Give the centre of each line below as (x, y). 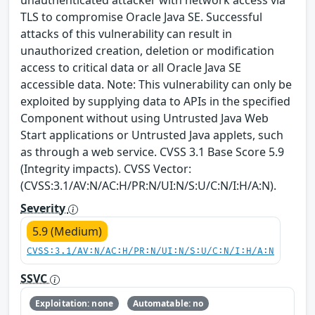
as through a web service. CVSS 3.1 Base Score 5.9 (152, 152)
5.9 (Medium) (67, 232)
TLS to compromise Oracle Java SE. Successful (141, 17)
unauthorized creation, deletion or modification (147, 51)
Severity (44, 208)
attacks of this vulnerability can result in (126, 34)
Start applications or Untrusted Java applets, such (152, 135)
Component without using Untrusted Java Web (144, 118)
